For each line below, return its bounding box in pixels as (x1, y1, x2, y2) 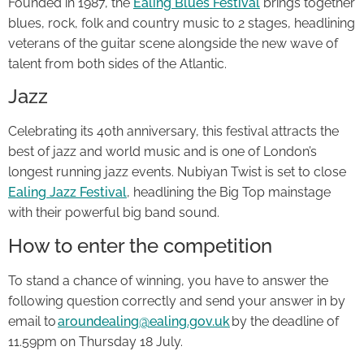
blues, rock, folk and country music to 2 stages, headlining (8, 15, 355, 31)
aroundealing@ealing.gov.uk (58, 313, 230, 329)
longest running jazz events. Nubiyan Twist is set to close (8, 164, 346, 180)
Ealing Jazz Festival (8, 184, 127, 201)
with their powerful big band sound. (8, 205, 219, 221)
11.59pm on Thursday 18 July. (8, 333, 183, 349)
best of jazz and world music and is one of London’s (8, 144, 317, 160)
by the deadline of (230, 313, 339, 329)
